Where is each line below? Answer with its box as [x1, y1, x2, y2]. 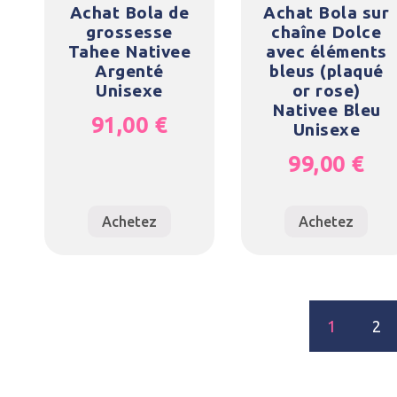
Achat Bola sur [263, 3, 390, 23]
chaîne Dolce [271, 22, 382, 43]
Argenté [95, 61, 164, 82]
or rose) [292, 81, 361, 101]
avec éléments [266, 42, 387, 62]
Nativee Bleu [271, 100, 381, 121]
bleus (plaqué [269, 61, 384, 82]
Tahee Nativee [67, 42, 191, 62]
